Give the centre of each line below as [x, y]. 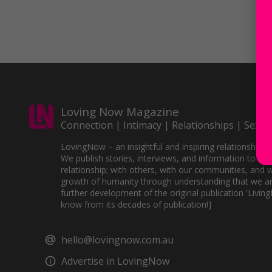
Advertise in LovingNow [115, 261]
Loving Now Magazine [120, 111]
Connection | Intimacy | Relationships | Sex [160, 125]
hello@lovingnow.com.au [117, 240]
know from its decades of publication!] [136, 204]
